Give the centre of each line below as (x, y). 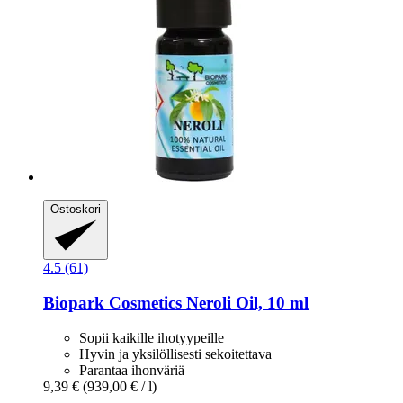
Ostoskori (76, 209)
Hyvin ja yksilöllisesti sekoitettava (175, 354)
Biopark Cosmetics (112, 303)
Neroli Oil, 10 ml (245, 303)
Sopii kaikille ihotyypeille (152, 337)
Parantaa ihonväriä (132, 370)
